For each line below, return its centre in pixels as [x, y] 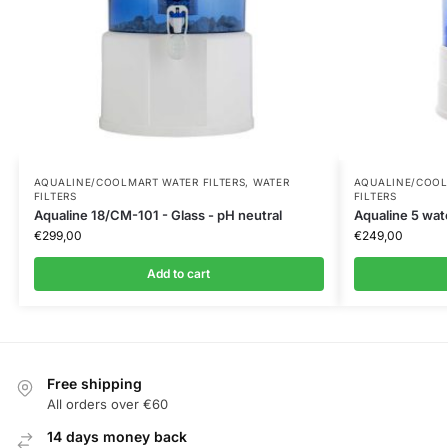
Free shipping [94, 383]
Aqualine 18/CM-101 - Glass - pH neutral [157, 214]
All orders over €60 [107, 404]
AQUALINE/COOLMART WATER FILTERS [139, 181]
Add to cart [179, 273]
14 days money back [117, 436]
